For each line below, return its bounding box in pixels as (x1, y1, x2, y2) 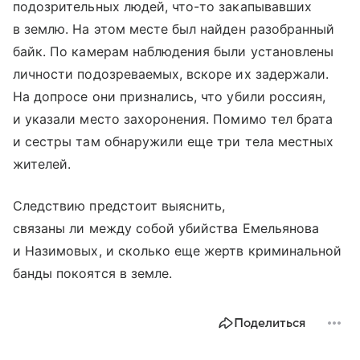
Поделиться (234, 316, 305, 331)
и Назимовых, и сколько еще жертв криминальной (13, 243, 342, 260)
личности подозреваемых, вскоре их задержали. (13, 66, 329, 83)
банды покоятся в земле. (13, 265, 173, 282)
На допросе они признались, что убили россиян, (13, 88, 326, 105)
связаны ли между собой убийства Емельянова (13, 220, 320, 237)
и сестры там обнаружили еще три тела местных (13, 133, 334, 150)
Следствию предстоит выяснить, (13, 198, 226, 215)
